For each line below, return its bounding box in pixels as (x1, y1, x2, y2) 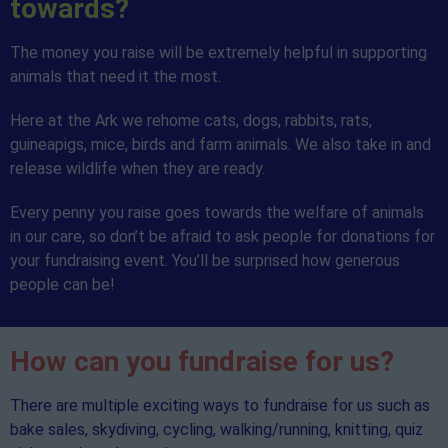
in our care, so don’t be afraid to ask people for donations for (10, 226, 435, 246)
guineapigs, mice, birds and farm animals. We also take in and (10, 134, 431, 154)
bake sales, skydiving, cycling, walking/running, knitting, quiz (10, 419, 423, 439)
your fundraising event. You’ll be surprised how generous (10, 250, 400, 270)
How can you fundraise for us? (10, 344, 394, 378)
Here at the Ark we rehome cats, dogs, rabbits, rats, (10, 110, 372, 130)
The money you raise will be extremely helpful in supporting (10, 42, 427, 62)
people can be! (10, 274, 115, 294)
